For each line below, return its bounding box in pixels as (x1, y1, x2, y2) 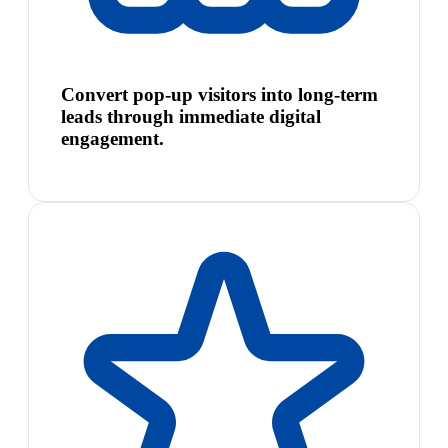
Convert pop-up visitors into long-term (61, 84, 378, 106)
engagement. (61, 128, 164, 150)
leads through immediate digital (61, 106, 321, 128)
